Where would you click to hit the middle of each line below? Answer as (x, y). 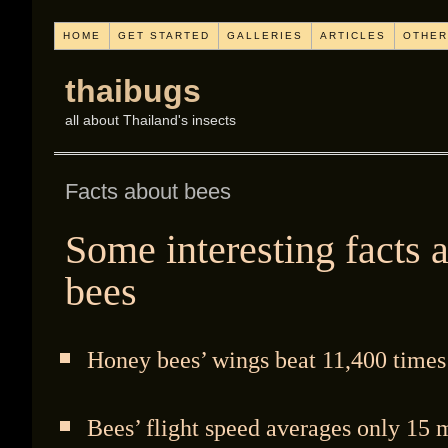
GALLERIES (265, 35)
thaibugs (133, 91)
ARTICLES (353, 35)
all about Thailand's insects (150, 120)
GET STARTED (164, 35)
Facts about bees (148, 191)
